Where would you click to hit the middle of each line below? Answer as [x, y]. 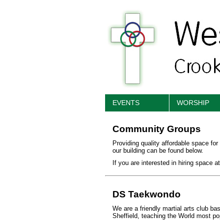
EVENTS [126, 103]
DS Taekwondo [146, 194]
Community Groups [156, 129]
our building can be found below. [158, 151]
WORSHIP [193, 103]
